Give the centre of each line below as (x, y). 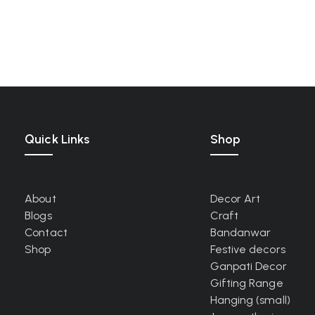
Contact (46, 232)
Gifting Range (246, 283)
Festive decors (247, 249)
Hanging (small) (250, 300)
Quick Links (57, 139)
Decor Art (235, 199)
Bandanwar (240, 232)
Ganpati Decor (248, 266)
